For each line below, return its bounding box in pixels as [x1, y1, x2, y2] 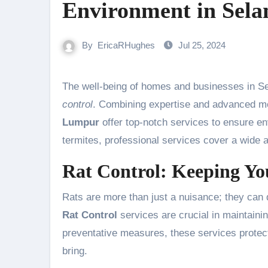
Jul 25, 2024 [178, 40, 226, 50]
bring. [62, 245, 87, 257]
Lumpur [62, 117, 99, 128]
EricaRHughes [98, 40, 155, 50]
